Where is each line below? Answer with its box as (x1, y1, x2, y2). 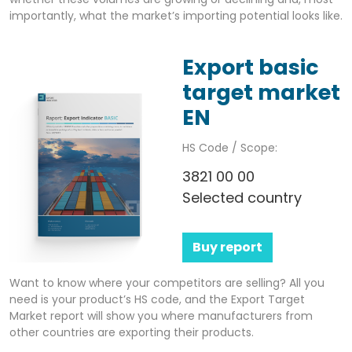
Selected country (182, 188, 302, 208)
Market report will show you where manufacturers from (9, 307, 313, 324)
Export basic (182, 53, 319, 82)
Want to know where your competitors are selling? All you (9, 274, 324, 291)
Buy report (192, 237, 262, 256)
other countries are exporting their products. (9, 324, 254, 340)
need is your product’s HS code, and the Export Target (9, 291, 305, 307)
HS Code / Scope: (182, 140, 277, 156)
